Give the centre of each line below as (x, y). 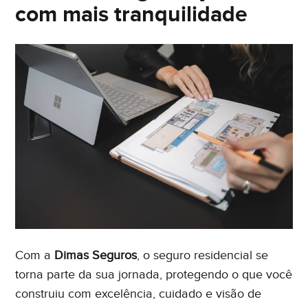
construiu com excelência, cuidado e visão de (139, 294)
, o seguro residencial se (203, 256)
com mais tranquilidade (132, 15)
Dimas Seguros (96, 256)
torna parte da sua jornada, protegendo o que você (154, 275)
